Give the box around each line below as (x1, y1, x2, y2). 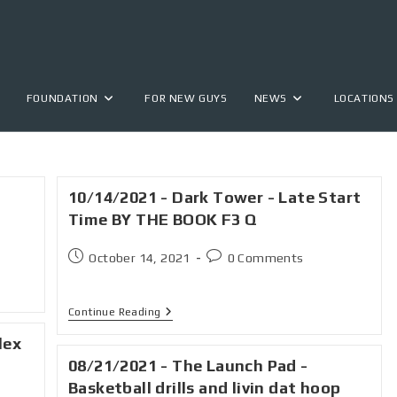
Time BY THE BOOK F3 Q (68, 210, 258, 229)
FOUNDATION (26, 92, 98, 105)
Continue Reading (68, 306, 161, 318)
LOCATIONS (333, 92, 394, 105)
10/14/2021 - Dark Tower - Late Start (68, 188, 362, 206)
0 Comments (227, 251, 304, 265)
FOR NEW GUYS (144, 92, 228, 105)
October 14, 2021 (89, 251, 191, 265)
